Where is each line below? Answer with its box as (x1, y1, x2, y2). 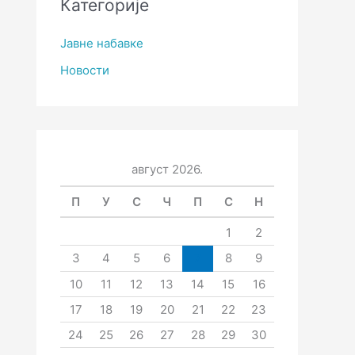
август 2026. (132, 162, 203, 177)
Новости (60, 63, 109, 78)
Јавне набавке (60, 36, 143, 52)
